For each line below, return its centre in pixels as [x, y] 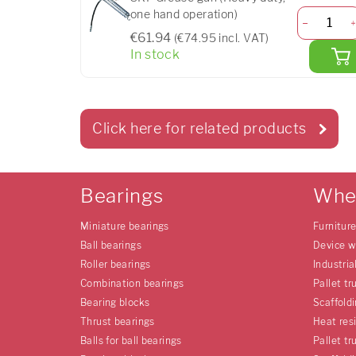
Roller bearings [116, 264]
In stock [155, 54]
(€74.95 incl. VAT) [221, 38]
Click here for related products [199, 128]
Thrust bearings [118, 321]
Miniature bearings [125, 226]
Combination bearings [132, 283]
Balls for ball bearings [131, 341]
